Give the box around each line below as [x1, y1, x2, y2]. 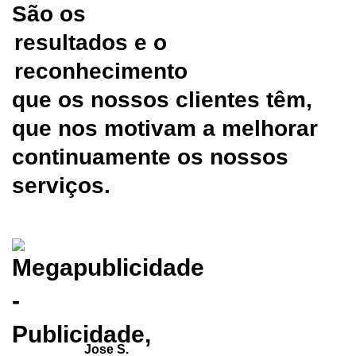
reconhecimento [14, 59, 188, 84]
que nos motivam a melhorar [12, 116, 318, 141]
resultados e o [14, 30, 167, 56]
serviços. [12, 173, 110, 199]
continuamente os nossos [12, 145, 288, 170]
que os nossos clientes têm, [12, 87, 312, 113]
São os [12, 2, 86, 27]
